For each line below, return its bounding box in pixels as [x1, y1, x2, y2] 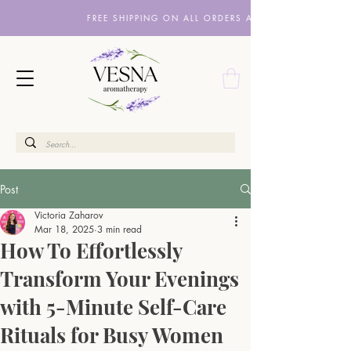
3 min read [97, 223, 142, 237]
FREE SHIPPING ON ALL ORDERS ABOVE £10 [86, 12, 306, 24]
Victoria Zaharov [34, 208, 103, 223]
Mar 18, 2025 [34, 223, 94, 237]
